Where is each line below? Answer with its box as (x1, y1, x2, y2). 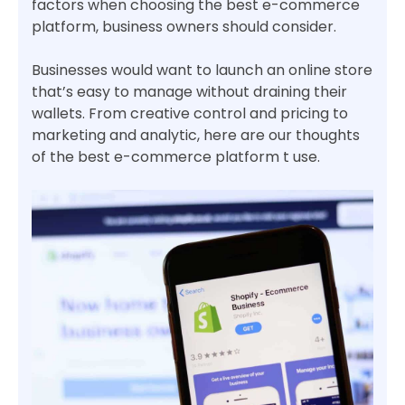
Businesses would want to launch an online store (32, 60, 372, 80)
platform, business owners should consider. (32, 16, 336, 37)
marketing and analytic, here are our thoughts (32, 125, 360, 146)
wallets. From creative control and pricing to (32, 103, 348, 124)
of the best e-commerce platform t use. (32, 146, 320, 167)
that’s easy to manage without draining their (32, 81, 347, 102)
